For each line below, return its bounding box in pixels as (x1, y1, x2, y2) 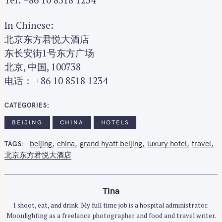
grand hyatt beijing (79, 138, 142, 148)
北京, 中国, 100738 (4, 60, 81, 73)
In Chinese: (4, 19, 54, 32)
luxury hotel (147, 138, 187, 148)
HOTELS (101, 118, 129, 126)
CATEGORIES (4, 101, 47, 109)
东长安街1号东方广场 (4, 47, 94, 59)
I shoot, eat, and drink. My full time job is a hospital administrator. (13, 200, 209, 210)
